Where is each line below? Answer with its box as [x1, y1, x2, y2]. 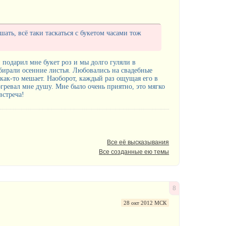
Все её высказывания [107, 138, 169, 146]
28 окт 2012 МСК [124, 199, 167, 206]
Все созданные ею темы [99, 148, 169, 155]
